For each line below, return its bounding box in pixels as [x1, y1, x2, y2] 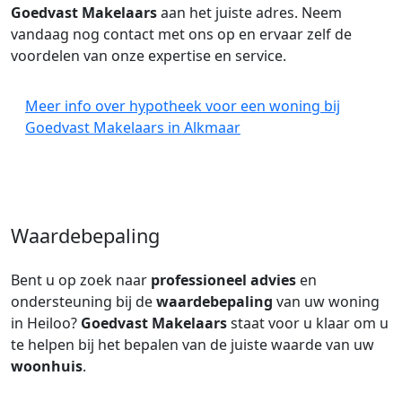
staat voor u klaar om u [227, 313, 389, 333]
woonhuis [11, 356, 83, 376]
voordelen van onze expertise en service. [11, 46, 286, 66]
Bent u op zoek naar [11, 270, 151, 290]
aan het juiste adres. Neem [157, 3, 342, 22]
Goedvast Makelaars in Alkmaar [25, 118, 240, 137]
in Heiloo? [11, 313, 81, 333]
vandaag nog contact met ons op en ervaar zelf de [11, 24, 352, 44]
